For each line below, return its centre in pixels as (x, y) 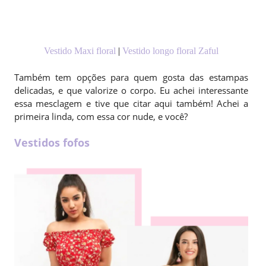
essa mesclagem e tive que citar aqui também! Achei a (131, 104)
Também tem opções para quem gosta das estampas (131, 77)
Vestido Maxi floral (80, 51)
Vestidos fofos (52, 143)
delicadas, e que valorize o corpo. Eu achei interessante (131, 91)
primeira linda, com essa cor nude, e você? (101, 117)
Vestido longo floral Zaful (170, 51)
